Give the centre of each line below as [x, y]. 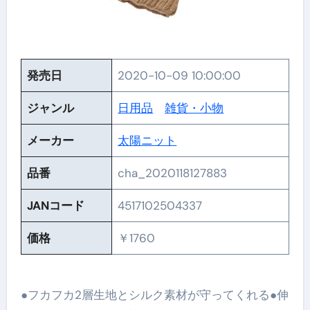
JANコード [56, 206]
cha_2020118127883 [173, 173]
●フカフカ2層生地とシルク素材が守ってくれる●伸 [154, 294]
